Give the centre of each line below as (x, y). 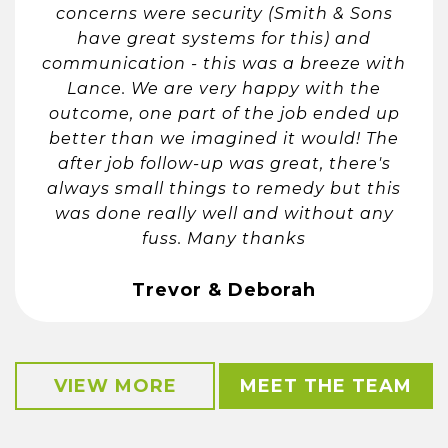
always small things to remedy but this (224, 188)
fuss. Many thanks (224, 238)
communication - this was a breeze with (224, 63)
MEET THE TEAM (326, 386)
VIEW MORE (115, 386)
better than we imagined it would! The (224, 138)
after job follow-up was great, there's (224, 163)
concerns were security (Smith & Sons (224, 13)
